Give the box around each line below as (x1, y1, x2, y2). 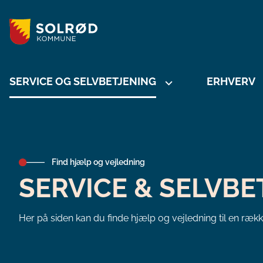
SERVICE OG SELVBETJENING (9, 75, 156, 88)
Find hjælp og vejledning (52, 157, 145, 167)
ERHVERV (207, 75, 255, 88)
